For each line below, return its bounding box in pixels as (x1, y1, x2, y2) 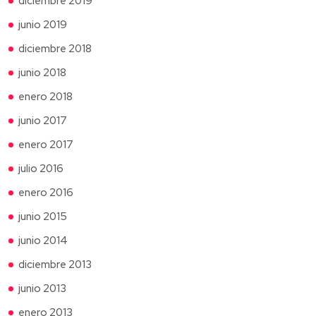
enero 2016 (18, 185, 73, 200)
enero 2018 (18, 89, 73, 104)
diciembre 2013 (18, 257, 92, 272)
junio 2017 (18, 113, 67, 128)
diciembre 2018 (18, 41, 92, 56)
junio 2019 (18, 17, 67, 32)
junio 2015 (18, 209, 67, 224)
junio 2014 (18, 233, 68, 248)
